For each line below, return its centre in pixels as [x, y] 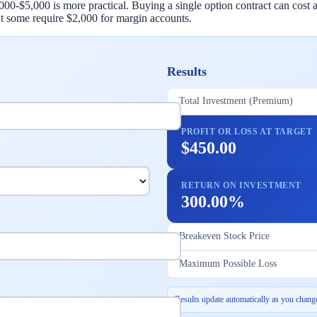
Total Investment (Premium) [236, 101]
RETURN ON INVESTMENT [241, 185]
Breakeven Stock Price [224, 236]
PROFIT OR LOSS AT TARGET [247, 131]
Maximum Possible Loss [228, 264]
